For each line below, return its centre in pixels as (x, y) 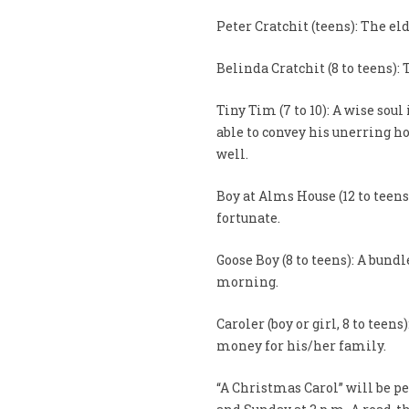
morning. (247, 282)
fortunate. (248, 218)
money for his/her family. (301, 346)
